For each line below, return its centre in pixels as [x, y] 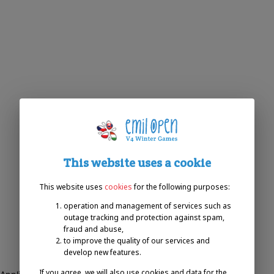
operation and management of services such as [147, 206]
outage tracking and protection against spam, [144, 217]
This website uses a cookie [137, 163]
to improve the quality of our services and [137, 241]
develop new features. [102, 252]
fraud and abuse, [94, 229]
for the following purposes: [182, 187]
